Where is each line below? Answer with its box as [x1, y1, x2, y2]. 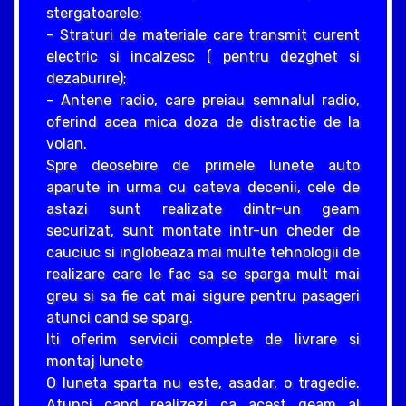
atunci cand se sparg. [46, 308, 193, 326]
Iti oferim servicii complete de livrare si [46, 330, 360, 348]
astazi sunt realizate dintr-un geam [46, 199, 360, 217]
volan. [46, 134, 87, 152]
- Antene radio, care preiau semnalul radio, [46, 91, 360, 109]
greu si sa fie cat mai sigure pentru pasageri [46, 286, 360, 304]
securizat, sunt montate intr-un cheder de [46, 221, 360, 239]
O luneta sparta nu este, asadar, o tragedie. [46, 373, 360, 391]
